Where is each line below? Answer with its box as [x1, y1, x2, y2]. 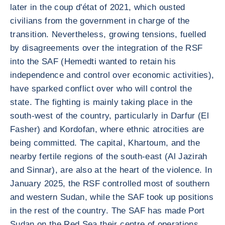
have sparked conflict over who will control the [10, 84, 192, 93]
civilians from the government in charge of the [10, 16, 190, 26]
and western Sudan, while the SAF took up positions [10, 192, 213, 202]
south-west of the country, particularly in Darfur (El [10, 111, 209, 121]
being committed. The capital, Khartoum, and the [10, 138, 200, 148]
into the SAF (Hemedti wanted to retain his [10, 57, 176, 66]
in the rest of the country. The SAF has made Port [10, 206, 205, 215]
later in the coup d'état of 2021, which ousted [10, 3, 185, 12]
